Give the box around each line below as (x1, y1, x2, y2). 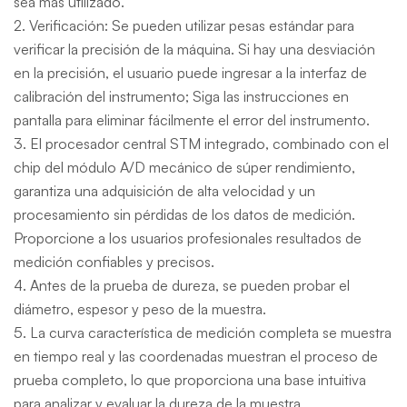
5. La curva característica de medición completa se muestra (14, 323, 392, 342)
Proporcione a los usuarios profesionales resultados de (14, 229, 362, 247)
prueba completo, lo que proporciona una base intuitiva (14, 371, 366, 389)
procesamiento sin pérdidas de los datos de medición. (14, 205, 355, 223)
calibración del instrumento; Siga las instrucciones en (14, 87, 349, 105)
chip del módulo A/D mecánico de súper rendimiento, (14, 158, 355, 176)
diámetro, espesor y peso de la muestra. (14, 300, 266, 318)
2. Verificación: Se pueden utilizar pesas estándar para (14, 16, 354, 35)
